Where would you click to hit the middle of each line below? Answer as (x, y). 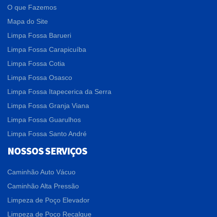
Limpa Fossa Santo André (47, 133)
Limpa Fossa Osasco (40, 77)
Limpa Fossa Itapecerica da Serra (59, 91)
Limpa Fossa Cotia (36, 63)
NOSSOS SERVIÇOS (47, 151)
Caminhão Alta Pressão (43, 186)
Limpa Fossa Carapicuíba (47, 49)
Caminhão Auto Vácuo (41, 172)
